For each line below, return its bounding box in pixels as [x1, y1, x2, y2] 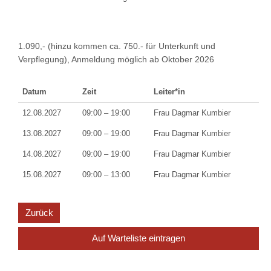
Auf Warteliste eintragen [92, 232, 185, 243]
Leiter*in [154, 87, 185, 96]
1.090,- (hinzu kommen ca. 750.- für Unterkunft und [18, 41, 215, 51]
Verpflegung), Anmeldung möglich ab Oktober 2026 [18, 54, 214, 64]
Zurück [25, 207, 53, 218]
